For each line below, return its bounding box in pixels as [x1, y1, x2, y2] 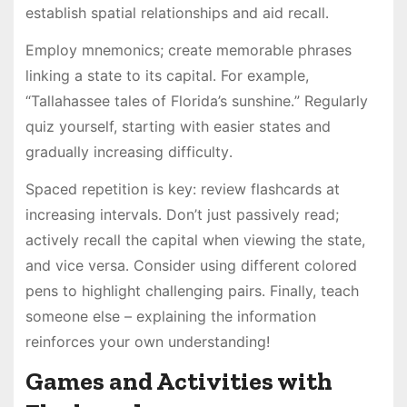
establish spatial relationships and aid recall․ [25, 4, 329, 23]
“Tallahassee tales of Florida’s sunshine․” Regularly [25, 91, 368, 110]
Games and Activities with [25, 366, 333, 397]
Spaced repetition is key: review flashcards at [25, 179, 340, 198]
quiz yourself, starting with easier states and [25, 116, 331, 135]
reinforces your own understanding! [25, 332, 270, 351]
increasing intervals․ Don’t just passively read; [25, 204, 339, 223]
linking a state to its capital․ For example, [25, 65, 309, 84]
